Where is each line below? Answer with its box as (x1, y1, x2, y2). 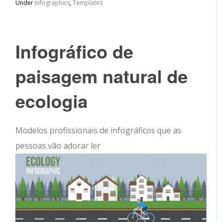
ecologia (15, 88, 88, 113)
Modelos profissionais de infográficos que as (15, 125, 182, 136)
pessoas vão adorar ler (15, 140, 101, 151)
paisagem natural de (15, 63, 188, 89)
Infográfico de (15, 38, 134, 64)
